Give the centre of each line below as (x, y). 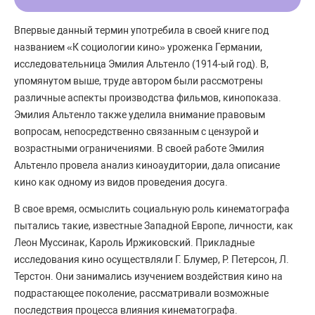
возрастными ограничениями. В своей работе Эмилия (139, 148)
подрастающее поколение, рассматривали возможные (141, 293)
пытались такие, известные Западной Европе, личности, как (154, 225)
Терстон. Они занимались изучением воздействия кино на (148, 276)
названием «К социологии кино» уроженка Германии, (138, 47)
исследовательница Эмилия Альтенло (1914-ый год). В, (141, 64)
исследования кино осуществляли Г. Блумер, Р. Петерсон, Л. (152, 259)
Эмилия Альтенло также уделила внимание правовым (140, 114)
